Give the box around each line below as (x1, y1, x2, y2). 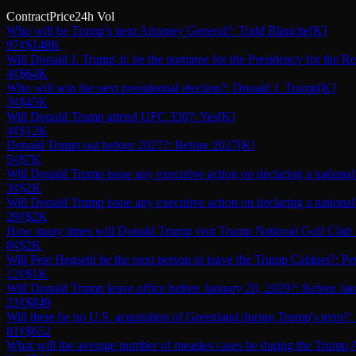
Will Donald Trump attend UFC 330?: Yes (6, 109, 218, 123)
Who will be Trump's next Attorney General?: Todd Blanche (6, 23, 309, 37)
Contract (6, 9, 49, 23)
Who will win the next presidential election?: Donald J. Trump (6, 80, 318, 95)
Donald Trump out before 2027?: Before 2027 (6, 137, 238, 152)
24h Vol (75, 9, 114, 23)
